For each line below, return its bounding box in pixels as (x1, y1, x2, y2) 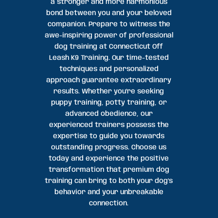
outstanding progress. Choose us (51, 144, 167, 151)
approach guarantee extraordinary (46, 77, 172, 84)
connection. (89, 200, 129, 207)
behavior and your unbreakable (54, 189, 163, 196)
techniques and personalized (59, 66, 159, 73)
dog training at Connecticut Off (54, 43, 163, 51)
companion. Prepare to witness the (47, 21, 170, 28)
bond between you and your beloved (46, 10, 172, 17)
